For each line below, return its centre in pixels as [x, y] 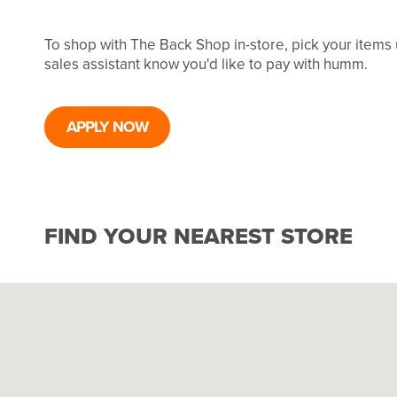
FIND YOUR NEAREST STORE [198, 236]
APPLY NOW [107, 126]
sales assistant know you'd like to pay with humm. [206, 64]
